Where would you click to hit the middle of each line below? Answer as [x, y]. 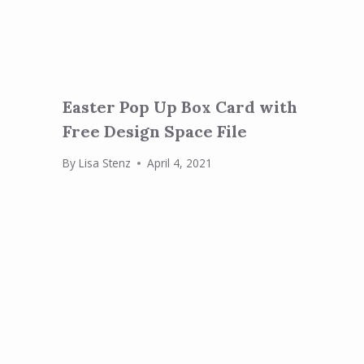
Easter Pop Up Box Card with [180, 106]
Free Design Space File [155, 131]
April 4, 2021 [179, 163]
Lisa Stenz [104, 163]
